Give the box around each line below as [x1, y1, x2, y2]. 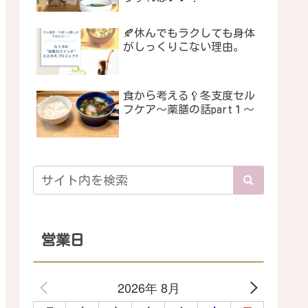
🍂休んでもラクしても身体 [123, 27, 255, 38]
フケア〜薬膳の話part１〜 [123, 104, 254, 115]
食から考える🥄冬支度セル [123, 90, 255, 102]
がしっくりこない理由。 [123, 41, 244, 52]
